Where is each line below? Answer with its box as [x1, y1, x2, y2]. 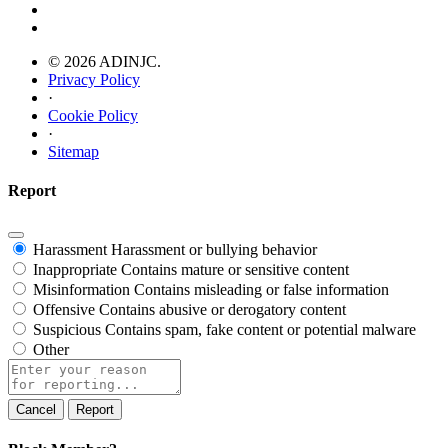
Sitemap [48, 142, 99, 160]
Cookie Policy [48, 106, 138, 124]
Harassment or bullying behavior [111, 241, 317, 259]
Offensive [33, 301, 95, 319]
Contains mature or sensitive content [121, 261, 349, 279]
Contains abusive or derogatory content [99, 301, 346, 319]
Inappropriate [33, 261, 117, 279]
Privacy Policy [48, 70, 140, 88]
